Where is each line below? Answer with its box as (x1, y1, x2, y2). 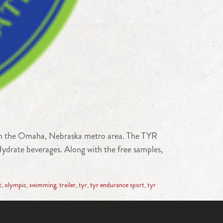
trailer (59, 179, 76, 190)
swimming (29, 179, 56, 190)
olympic (4, 179, 26, 190)
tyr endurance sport (90, 179, 144, 190)
